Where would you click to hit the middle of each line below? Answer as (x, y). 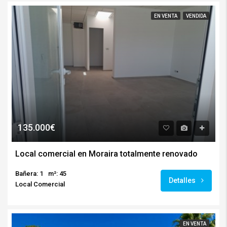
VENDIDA (196, 16)
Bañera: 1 (29, 174)
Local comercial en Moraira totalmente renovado (106, 154)
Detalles (183, 181)
